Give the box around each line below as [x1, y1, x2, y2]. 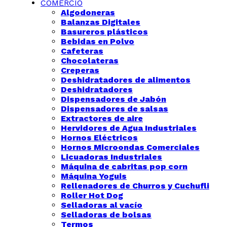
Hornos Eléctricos [61, 133, 138, 142]
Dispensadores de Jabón [61, 94, 166, 104]
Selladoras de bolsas [61, 210, 152, 219]
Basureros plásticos [61, 27, 148, 36]
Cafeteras [61, 46, 103, 56]
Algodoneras [61, 8, 115, 17]
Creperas [61, 65, 99, 75]
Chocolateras [61, 56, 119, 65]
